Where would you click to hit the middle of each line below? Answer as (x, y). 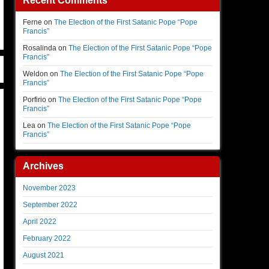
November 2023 (49, 188)
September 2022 (50, 205)
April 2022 (40, 222)
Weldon (35, 74)
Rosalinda (40, 48)
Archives (43, 166)
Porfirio (35, 100)
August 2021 (44, 255)
